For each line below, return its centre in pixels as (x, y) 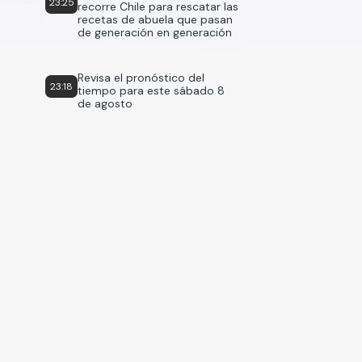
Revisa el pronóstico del (141, 78)
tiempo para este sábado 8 (151, 90)
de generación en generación (155, 32)
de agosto (105, 103)
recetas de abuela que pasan (155, 19)
